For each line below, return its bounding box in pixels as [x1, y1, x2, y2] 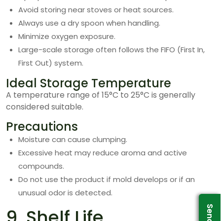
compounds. [18, 161, 64, 171]
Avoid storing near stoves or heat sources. [18, 4, 174, 15]
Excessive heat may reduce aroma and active [18, 147, 187, 158]
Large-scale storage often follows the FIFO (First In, [18, 44, 205, 55]
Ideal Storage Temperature [6, 75, 171, 91]
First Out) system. [18, 58, 83, 68]
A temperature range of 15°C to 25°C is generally [6, 89, 195, 101]
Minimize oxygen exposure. [18, 31, 115, 41]
